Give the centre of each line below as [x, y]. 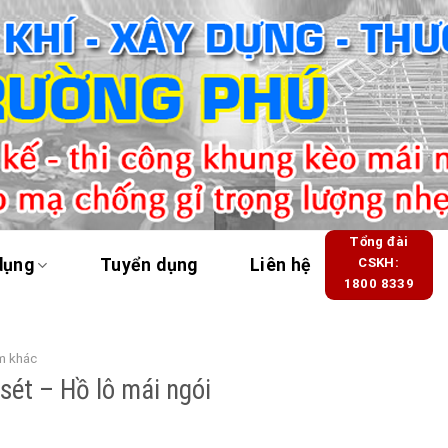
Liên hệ [280, 264]
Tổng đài [379, 241]
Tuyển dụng [149, 264]
